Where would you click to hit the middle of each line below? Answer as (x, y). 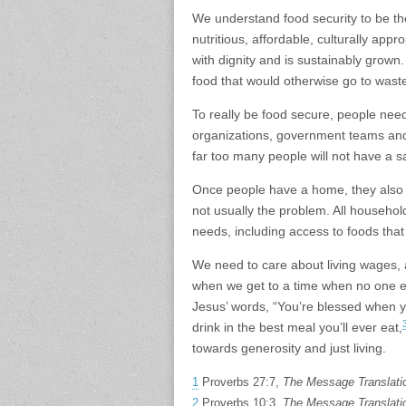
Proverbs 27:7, (241, 382)
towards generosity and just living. (289, 348)
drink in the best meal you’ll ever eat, (297, 328)
